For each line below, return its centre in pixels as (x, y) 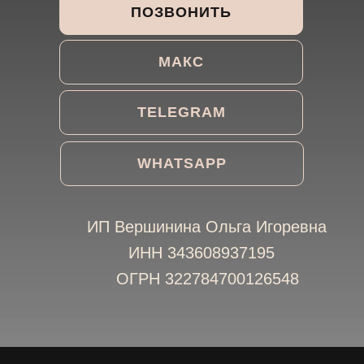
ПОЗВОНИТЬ (181, 12)
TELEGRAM (181, 112)
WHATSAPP (182, 163)
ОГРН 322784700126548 (208, 278)
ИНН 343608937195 (201, 252)
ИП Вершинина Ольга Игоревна (207, 226)
